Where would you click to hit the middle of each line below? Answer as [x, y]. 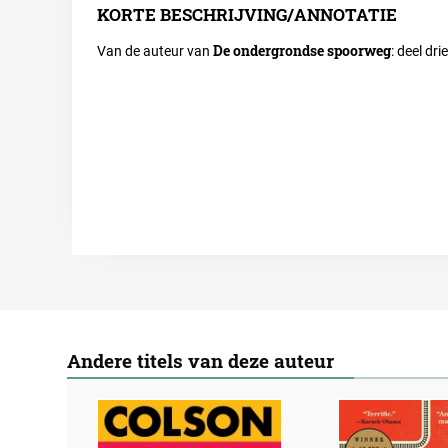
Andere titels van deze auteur [201, 361]
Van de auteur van [155, 50]
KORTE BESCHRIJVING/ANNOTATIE [247, 14]
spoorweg [359, 50]
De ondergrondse [270, 50]
